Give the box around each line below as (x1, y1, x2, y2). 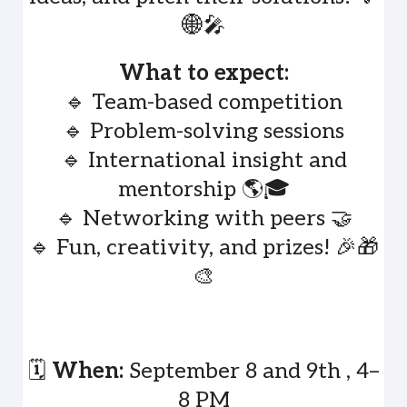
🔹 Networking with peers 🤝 (55, 205, 352, 232)
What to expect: (118, 60, 289, 86)
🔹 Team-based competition (65, 89, 342, 115)
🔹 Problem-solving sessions (63, 118, 344, 144)
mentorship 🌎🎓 (117, 176, 290, 203)
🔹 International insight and (60, 147, 347, 174)
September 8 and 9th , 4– (123, 358, 380, 384)
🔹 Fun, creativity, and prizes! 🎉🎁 (28, 234, 379, 261)
